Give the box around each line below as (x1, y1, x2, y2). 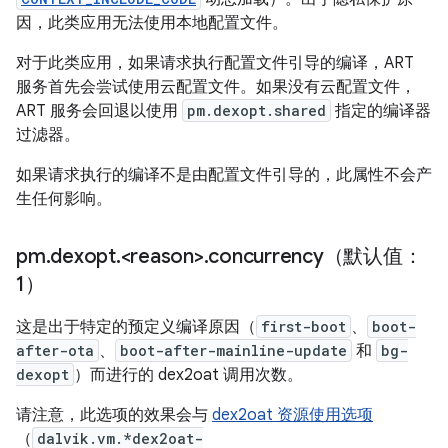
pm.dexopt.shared (187, 101, 326, 120)
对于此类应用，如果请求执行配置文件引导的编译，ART (16, 53, 414, 73)
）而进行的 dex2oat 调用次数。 (74, 365, 303, 385)
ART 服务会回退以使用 (16, 101, 182, 121)
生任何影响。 (16, 189, 112, 209)
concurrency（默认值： (208, 244, 423, 269)
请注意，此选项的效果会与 (16, 405, 212, 425)
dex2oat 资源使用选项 (212, 405, 373, 425)
